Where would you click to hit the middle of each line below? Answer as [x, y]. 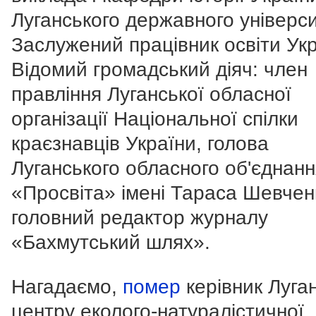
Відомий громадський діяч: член [159, 69]
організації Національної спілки [155, 119]
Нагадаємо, [67, 286]
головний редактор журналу [140, 217]
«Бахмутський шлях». [111, 242]
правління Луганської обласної [151, 94]
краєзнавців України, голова [140, 143]
